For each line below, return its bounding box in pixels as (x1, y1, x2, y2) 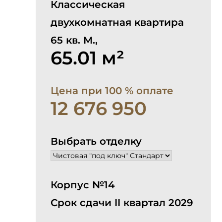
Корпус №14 (51, 179, 115, 191)
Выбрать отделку (51, 135, 142, 147)
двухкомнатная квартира (51, 16, 184, 28)
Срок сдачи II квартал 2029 (51, 197, 193, 209)
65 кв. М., (51, 34, 98, 46)
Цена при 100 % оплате (51, 85, 173, 97)
